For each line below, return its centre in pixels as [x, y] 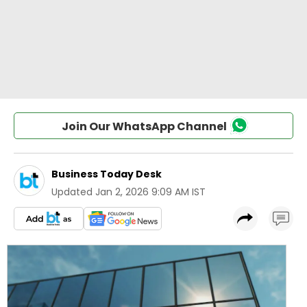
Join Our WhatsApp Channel [144, 126]
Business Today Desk [107, 174]
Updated [72, 192]
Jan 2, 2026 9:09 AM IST [150, 192]
